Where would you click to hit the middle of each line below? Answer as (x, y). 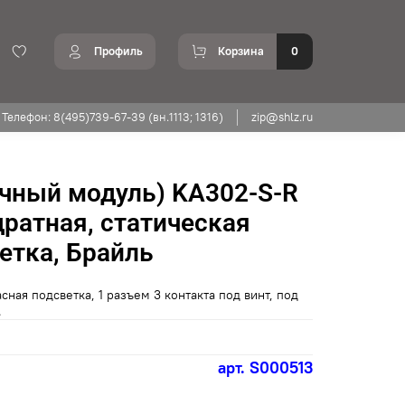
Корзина (241, 52)
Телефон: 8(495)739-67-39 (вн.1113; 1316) (113, 117)
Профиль (118, 52)
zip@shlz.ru (282, 117)
